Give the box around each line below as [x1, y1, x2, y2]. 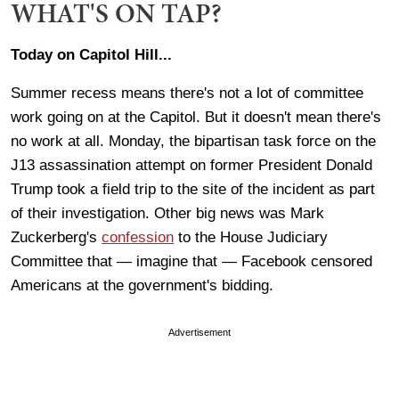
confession [102, 228, 174, 246]
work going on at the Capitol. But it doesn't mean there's [11, 108, 381, 126]
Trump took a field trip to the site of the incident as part [11, 180, 375, 198]
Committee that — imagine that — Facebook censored [11, 252, 372, 270]
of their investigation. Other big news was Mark [11, 204, 324, 222]
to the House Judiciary [174, 228, 328, 246]
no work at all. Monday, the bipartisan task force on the [11, 132, 376, 150]
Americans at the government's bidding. [11, 276, 278, 294]
